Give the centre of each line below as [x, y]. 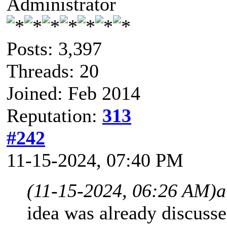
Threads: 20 [53, 71]
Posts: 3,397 [54, 48]
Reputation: [54, 115]
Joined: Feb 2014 [73, 93]
